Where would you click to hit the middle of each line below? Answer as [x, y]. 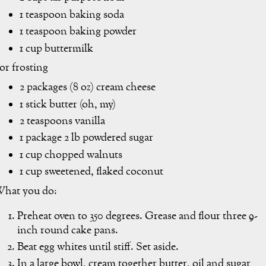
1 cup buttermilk [56, 49]
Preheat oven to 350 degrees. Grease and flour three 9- [137, 216]
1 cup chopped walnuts [71, 155]
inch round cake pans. [68, 230]
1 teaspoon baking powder [78, 32]
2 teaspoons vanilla [62, 121]
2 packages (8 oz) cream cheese [88, 88]
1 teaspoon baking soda [72, 15]
